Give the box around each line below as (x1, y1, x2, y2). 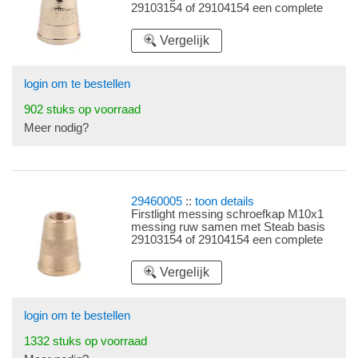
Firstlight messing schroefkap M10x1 (131, 208, 324, 221)
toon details (195, 195, 255, 209)
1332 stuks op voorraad (24, 335, 147, 348)
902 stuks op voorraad (24, 103, 141, 117)
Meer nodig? (24, 121, 89, 135)
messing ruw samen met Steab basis (131, 221, 326, 234)
